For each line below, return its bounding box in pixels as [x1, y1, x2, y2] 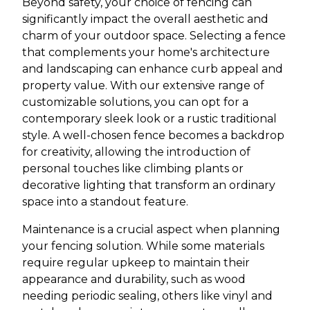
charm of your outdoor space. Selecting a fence [22, 29, 286, 42]
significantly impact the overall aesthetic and [22, 12, 268, 26]
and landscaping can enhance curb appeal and [22, 62, 283, 75]
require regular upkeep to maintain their [22, 256, 250, 269]
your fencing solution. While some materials [22, 239, 264, 253]
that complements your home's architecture [22, 46, 270, 59]
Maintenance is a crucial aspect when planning [22, 223, 280, 236]
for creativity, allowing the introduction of [22, 145, 250, 158]
